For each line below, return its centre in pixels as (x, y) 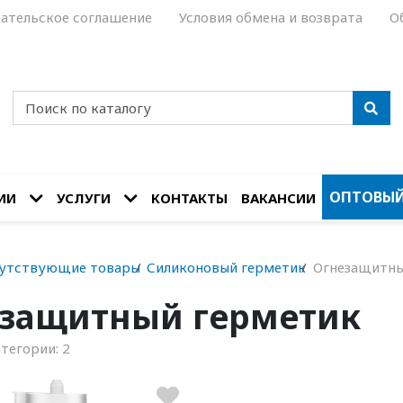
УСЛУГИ (83, 198)
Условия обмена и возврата (271, 17)
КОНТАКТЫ (189, 198)
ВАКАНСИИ (278, 198)
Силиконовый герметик (226, 267)
